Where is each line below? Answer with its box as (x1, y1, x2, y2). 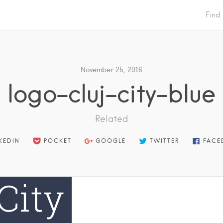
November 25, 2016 (81, 65, 142, 74)
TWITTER (150, 137, 180, 144)
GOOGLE (95, 137, 126, 144)
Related (95, 113, 128, 124)
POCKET (43, 137, 72, 144)
